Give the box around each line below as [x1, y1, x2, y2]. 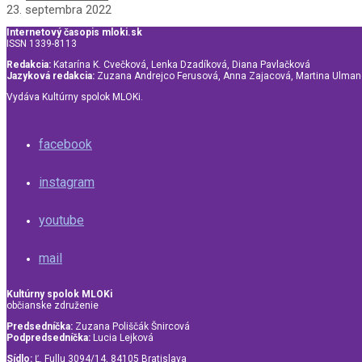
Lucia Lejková [90, 332, 154, 344]
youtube [39, 213, 84, 229]
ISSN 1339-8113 [6, 38, 77, 50]
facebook [39, 137, 92, 153]
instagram [39, 175, 95, 191]
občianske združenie [6, 300, 99, 312]
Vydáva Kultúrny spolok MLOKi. [6, 91, 143, 103]
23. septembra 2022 [6, 2, 112, 18]
